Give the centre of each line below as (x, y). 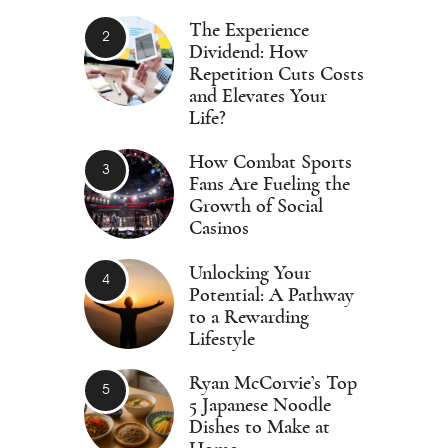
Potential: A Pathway (271, 294)
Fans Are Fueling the (269, 184)
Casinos (219, 228)
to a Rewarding (249, 316)
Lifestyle (222, 338)
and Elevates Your (258, 96)
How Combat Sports (270, 162)
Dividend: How (248, 52)
